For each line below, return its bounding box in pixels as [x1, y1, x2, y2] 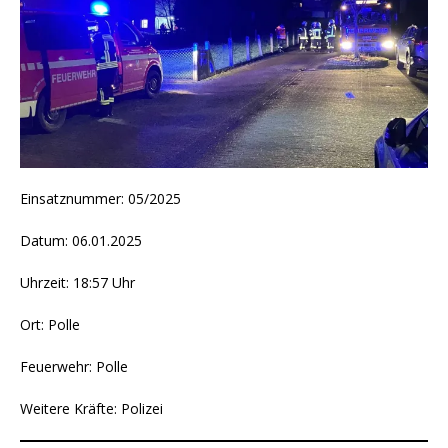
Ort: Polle [20, 314, 80, 334]
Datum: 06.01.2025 [20, 230, 142, 250]
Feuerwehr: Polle [20, 356, 128, 376]
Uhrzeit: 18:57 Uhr [20, 272, 135, 292]
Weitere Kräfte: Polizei [20, 398, 163, 418]
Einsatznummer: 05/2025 [20, 188, 181, 208]
